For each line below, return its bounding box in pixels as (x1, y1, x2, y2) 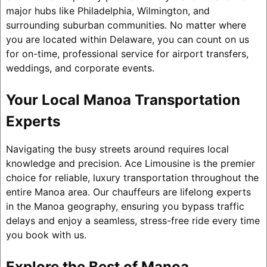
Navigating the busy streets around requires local (5, 143, 229, 156)
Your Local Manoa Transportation (5, 91, 240, 109)
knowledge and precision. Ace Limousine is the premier (5, 157, 255, 170)
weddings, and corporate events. (5, 62, 154, 74)
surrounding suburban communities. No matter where (5, 19, 246, 32)
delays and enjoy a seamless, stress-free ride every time (5, 215, 260, 227)
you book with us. (5, 229, 86, 241)
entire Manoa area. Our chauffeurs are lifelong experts (5, 186, 251, 198)
